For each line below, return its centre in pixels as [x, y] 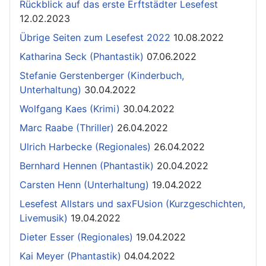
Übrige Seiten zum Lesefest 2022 [95, 37]
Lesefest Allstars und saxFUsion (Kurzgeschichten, [132, 203]
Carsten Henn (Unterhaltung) [84, 184]
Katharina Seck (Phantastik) [82, 56]
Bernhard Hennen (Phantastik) [87, 165]
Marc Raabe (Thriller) [67, 127]
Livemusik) [44, 218]
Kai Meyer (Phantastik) [70, 256]
